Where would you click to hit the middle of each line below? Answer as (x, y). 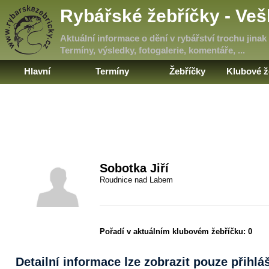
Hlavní (38, 71)
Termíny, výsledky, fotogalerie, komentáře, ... (153, 50)
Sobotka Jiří (134, 168)
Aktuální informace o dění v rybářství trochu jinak (163, 38)
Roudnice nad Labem (137, 180)
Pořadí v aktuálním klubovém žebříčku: (174, 232)
